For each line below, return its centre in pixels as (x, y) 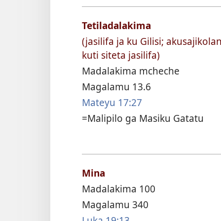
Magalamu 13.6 (116, 86)
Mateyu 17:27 (112, 102)
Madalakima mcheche (131, 71)
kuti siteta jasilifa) (121, 55)
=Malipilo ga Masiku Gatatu (143, 118)
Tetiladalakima (116, 25)
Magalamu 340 (115, 205)
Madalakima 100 (119, 189)
